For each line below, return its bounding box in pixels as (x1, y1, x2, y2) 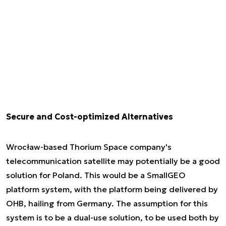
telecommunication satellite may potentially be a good (6, 156, 220, 166)
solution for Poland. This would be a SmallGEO (6, 170, 186, 180)
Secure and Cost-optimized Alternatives (6, 111, 173, 122)
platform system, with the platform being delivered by (6, 184, 218, 194)
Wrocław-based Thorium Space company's (6, 142, 172, 152)
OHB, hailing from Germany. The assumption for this (6, 198, 208, 208)
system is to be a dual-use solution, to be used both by (6, 212, 219, 222)
